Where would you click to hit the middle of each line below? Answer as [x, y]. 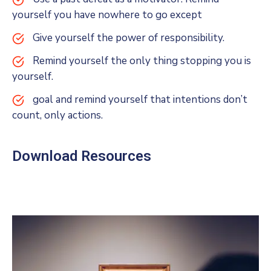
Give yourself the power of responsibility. [129, 38]
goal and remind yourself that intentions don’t [140, 99]
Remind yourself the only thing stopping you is [142, 60]
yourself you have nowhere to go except [107, 15]
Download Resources [82, 156]
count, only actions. [57, 115]
